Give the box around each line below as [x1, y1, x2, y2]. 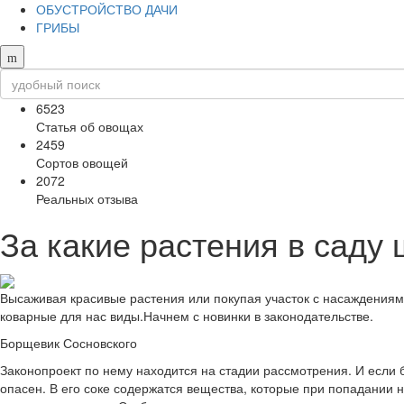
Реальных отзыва [36, 189, 138, 208]
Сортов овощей [36, 153, 128, 172]
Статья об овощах [36, 117, 143, 136]
